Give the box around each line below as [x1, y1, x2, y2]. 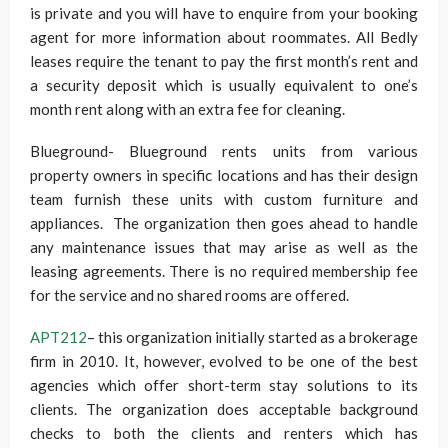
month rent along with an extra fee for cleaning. [30, 100, 345, 118]
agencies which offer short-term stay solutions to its [30, 376, 418, 394]
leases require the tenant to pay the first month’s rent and [30, 52, 418, 70]
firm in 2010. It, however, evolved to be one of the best [30, 352, 418, 370]
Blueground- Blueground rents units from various [30, 142, 418, 160]
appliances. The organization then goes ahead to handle [30, 214, 418, 232]
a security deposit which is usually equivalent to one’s [30, 76, 418, 94]
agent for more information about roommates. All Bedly [30, 28, 418, 46]
